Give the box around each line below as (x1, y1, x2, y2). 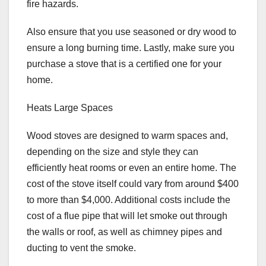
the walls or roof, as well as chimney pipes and (27, 227, 222, 237)
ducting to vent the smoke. (27, 243, 136, 254)
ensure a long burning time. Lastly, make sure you (27, 43, 235, 53)
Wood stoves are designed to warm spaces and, (27, 131, 228, 141)
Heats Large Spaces (27, 103, 113, 113)
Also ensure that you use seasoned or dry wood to (27, 27, 236, 37)
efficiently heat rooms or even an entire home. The (27, 163, 236, 173)
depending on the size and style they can (27, 147, 198, 157)
